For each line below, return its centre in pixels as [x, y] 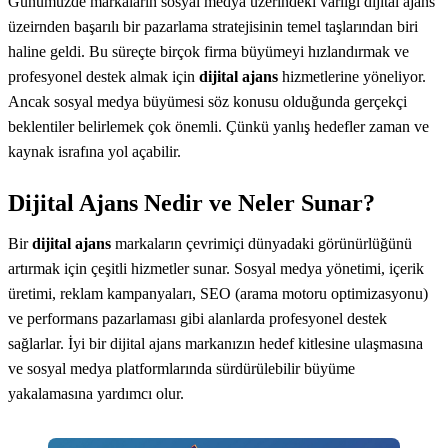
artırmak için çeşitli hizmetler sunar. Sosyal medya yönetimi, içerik [216, 268]
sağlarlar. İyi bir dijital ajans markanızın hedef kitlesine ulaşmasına [215, 343]
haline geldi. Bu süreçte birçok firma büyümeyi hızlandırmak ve [208, 51]
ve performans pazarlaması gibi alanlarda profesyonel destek [197, 318]
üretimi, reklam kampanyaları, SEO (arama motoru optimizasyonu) [218, 293]
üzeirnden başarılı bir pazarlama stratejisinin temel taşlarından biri [213, 26]
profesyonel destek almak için [103, 76]
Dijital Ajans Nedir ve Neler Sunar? [191, 202]
